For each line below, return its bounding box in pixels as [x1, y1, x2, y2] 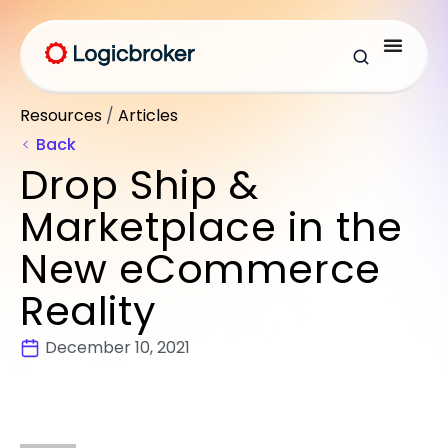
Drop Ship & [20, 157, 259, 213]
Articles [118, 104, 178, 127]
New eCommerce [20, 241, 381, 297]
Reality [20, 283, 157, 339]
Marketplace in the [20, 199, 403, 255]
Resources [20, 104, 102, 127]
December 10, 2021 [45, 336, 190, 359]
